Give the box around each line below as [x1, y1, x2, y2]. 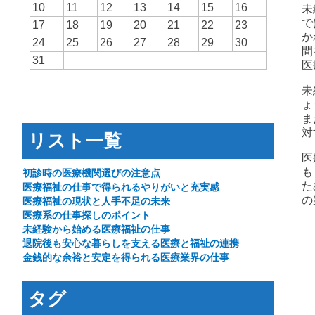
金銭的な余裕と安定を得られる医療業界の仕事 [22, 252, 229, 263]
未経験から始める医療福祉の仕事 [22, 224, 170, 235]
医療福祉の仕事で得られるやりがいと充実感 [22, 181, 219, 193]
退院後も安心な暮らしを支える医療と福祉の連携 [22, 238, 239, 249]
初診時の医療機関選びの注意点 [22, 167, 160, 179]
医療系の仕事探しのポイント [22, 210, 150, 221]
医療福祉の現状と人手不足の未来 [22, 195, 170, 207]
